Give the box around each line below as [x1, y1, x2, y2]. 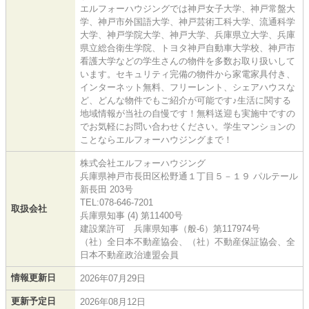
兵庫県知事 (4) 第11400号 [80, 210, 183, 221]
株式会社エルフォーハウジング [80, 158, 206, 169]
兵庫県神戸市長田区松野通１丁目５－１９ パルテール [80, 171, 298, 182]
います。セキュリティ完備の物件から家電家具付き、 [80, 69, 295, 80]
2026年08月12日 [80, 297, 146, 308]
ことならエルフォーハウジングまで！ [80, 134, 232, 146]
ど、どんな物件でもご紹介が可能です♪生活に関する [80, 95, 291, 106]
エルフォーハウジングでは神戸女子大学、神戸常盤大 [80, 3, 295, 14]
